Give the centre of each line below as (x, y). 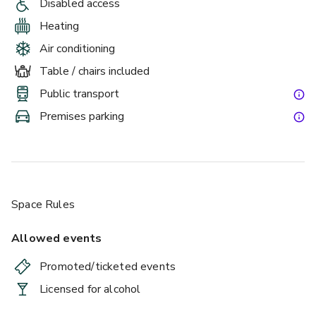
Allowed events (57, 238)
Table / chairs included (95, 71)
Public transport (79, 93)
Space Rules (43, 204)
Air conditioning (77, 48)
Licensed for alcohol (90, 289)
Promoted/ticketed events (108, 266)
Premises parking (82, 116)
